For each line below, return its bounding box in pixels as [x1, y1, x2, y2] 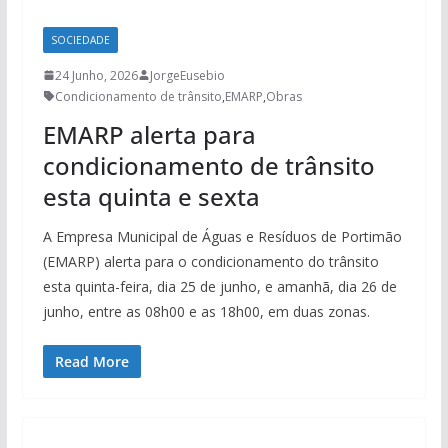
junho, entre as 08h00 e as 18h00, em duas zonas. [42, 301, 370, 321]
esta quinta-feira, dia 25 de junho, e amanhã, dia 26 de [42, 276, 397, 296]
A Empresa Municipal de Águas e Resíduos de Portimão [42, 226, 402, 246]
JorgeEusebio [149, 66, 225, 84]
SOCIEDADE [50, 32, 110, 47]
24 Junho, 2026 [54, 66, 138, 84]
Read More [54, 351, 129, 371]
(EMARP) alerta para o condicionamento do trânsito [42, 251, 379, 271]
